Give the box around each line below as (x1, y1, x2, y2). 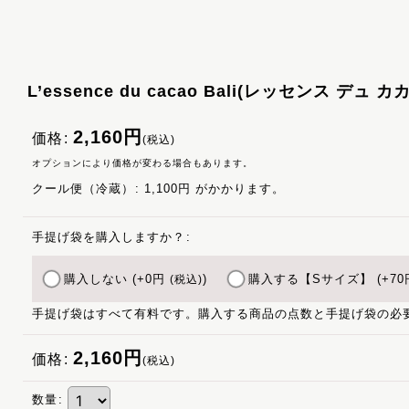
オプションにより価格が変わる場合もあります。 (32, 158, 253, 168)
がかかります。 (191, 182, 285, 195)
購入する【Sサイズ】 (248, 271, 377, 286)
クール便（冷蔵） (32, 182, 134, 195)
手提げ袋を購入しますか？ (32, 230, 185, 244)
